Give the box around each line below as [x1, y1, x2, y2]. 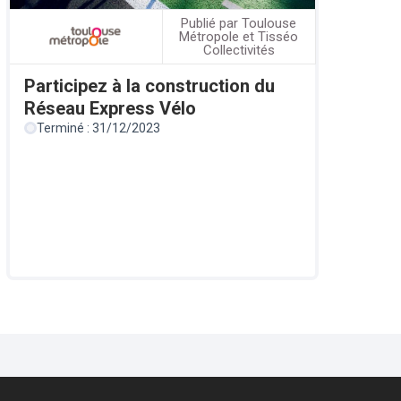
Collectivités [202, 41, 275, 58]
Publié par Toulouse [181, 14, 297, 31]
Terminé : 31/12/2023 [36, 121, 160, 136]
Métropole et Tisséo [179, 28, 299, 45]
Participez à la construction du [23, 75, 275, 98]
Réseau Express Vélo [23, 98, 196, 120]
